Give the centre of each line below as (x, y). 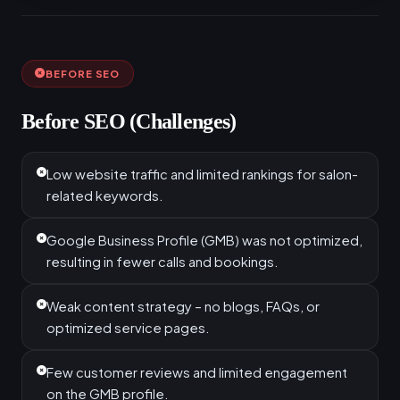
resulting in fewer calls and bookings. (162, 261)
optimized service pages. (128, 327)
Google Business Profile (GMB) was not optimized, (204, 240)
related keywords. (105, 195)
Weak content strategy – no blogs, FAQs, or (183, 306)
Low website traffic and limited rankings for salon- (202, 174)
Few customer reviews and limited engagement (197, 372)
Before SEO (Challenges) (129, 121)
